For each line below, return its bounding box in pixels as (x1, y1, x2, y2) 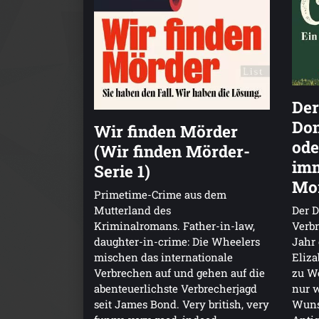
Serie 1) (94, 160, 150, 182)
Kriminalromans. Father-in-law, (94, 219, 255, 234)
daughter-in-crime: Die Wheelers (94, 234, 260, 249)
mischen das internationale (94, 250, 233, 265)
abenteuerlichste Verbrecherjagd (94, 281, 257, 296)
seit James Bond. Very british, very (94, 297, 269, 312)
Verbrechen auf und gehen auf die (94, 266, 265, 281)
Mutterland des (94, 203, 171, 218)
